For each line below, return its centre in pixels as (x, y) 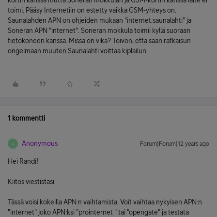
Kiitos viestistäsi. (32, 182)
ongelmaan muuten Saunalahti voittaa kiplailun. (78, 51)
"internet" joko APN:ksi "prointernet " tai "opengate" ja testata (98, 212)
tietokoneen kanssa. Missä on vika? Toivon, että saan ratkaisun (99, 41)
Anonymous (40, 143)
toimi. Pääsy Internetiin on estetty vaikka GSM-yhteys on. (92, 10)
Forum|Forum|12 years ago (175, 144)
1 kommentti (26, 118)
